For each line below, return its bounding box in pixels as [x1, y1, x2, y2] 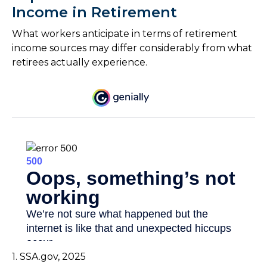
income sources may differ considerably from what [12, 42, 252, 54]
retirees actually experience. [12, 56, 147, 68]
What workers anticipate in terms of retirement [12, 27, 237, 39]
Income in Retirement [12, 3, 177, 21]
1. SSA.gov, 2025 [12, 250, 86, 262]
